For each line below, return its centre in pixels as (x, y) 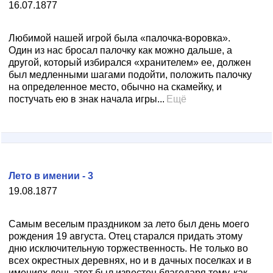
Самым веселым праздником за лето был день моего (129, 224)
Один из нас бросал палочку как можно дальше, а (120, 50)
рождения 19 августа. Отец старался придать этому (126, 236)
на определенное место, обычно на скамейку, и (115, 87)
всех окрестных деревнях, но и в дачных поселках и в (130, 261)
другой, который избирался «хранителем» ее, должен (130, 62)
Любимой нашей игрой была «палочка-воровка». (119, 38)
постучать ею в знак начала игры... (87, 99)
